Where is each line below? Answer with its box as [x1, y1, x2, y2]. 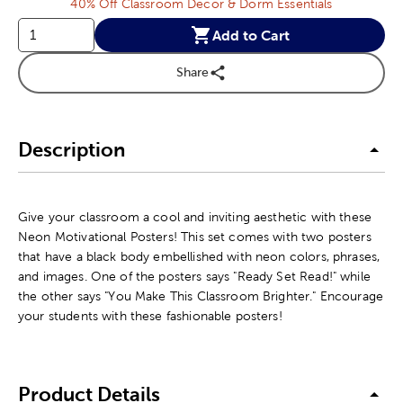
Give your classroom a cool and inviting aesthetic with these [18, 209, 372, 224]
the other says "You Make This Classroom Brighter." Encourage [18, 288, 384, 303]
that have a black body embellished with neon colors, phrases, [18, 248, 381, 264]
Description [18, 139, 125, 162]
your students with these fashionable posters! [18, 308, 282, 323]
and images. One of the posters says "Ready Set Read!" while [18, 268, 371, 283]
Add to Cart [211, 26, 290, 43]
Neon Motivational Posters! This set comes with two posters [18, 228, 372, 244]
